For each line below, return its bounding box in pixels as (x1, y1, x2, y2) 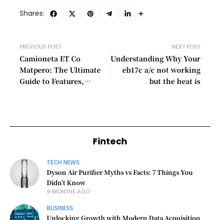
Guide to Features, (20, 76, 84, 86)
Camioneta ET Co (20, 53, 81, 63)
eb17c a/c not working (122, 64, 200, 75)
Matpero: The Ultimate (20, 64, 101, 75)
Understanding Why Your (110, 53, 200, 63)
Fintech (93, 135, 127, 147)
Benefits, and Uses (20, 87, 84, 97)
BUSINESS (47, 204, 73, 212)
